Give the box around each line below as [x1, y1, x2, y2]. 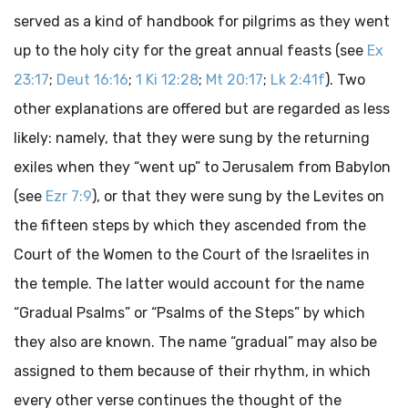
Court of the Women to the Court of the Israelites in [14, 246, 370, 263]
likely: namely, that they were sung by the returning [14, 129, 370, 147]
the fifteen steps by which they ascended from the [14, 217, 366, 234]
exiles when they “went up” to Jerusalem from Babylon [14, 158, 391, 176]
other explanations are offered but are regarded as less [14, 100, 390, 117]
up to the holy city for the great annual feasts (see [14, 42, 367, 59]
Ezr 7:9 [46, 188, 92, 205]
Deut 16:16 [56, 71, 128, 88]
